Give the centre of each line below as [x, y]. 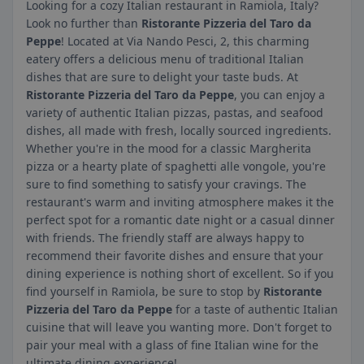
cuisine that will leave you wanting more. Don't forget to [179, 327]
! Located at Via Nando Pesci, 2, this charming [185, 41]
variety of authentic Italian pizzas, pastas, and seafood [175, 113]
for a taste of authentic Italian [255, 309]
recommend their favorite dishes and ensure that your [175, 256]
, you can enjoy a [279, 95]
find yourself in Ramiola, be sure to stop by [145, 291]
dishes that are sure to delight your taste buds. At [162, 77]
